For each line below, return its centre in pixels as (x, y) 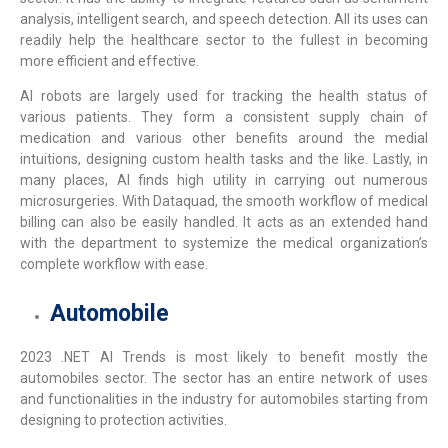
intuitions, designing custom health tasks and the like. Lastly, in (224, 159)
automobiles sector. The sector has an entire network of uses (224, 378)
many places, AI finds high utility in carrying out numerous (224, 180)
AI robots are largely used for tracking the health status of (224, 96)
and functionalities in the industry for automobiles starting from (224, 399)
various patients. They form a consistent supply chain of (224, 117)
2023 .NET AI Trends (93, 357)
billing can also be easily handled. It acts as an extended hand (224, 222)
